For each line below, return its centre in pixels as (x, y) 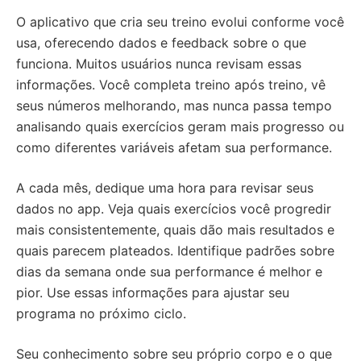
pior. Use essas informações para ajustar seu (153, 293)
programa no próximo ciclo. (101, 313)
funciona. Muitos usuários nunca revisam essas (159, 64)
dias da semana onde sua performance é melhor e (169, 272)
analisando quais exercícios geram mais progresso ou (180, 127)
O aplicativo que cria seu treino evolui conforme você (180, 22)
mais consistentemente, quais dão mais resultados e (175, 230)
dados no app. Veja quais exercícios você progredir (174, 209)
